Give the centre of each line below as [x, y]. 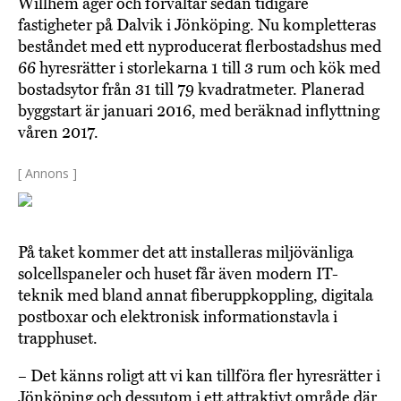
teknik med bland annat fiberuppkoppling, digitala [196, 296]
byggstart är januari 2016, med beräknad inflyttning [199, 111]
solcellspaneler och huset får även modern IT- [178, 274]
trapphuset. [58, 339]
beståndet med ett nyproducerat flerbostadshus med [200, 47]
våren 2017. [58, 133]
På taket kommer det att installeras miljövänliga [186, 253]
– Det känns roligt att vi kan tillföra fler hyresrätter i [199, 376]
